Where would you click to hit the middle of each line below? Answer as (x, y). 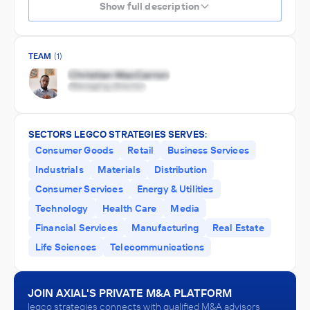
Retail (141, 150)
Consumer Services (79, 189)
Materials (119, 170)
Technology (62, 208)
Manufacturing (165, 228)
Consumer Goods (75, 150)
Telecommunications (157, 247)
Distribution (181, 170)
